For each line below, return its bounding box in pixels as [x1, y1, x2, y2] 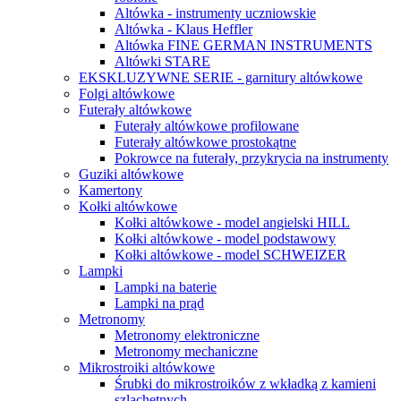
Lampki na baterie [115, 279, 217, 294]
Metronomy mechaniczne [115, 344, 258, 359]
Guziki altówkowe [79, 166, 183, 182]
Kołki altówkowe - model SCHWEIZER [115, 247, 346, 262]
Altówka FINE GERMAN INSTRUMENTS [115, 38, 372, 53]
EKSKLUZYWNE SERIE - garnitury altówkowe [79, 70, 363, 85]
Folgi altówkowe [79, 86, 175, 101]
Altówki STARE [115, 54, 210, 69]
